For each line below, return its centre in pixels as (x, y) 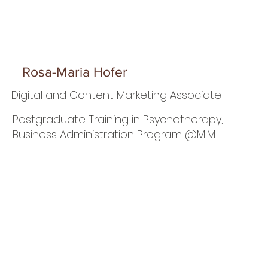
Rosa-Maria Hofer (75, 71)
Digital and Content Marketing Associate (117, 95)
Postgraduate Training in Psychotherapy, (118, 120)
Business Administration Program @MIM (114, 135)
